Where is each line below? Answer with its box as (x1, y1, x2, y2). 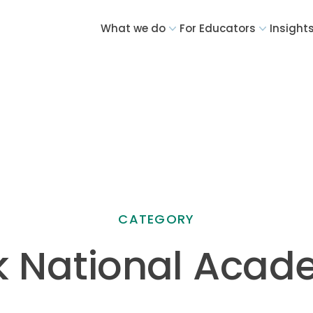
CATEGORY (118, 210, 195, 228)
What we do (101, 21, 166, 36)
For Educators (180, 21, 256, 36)
